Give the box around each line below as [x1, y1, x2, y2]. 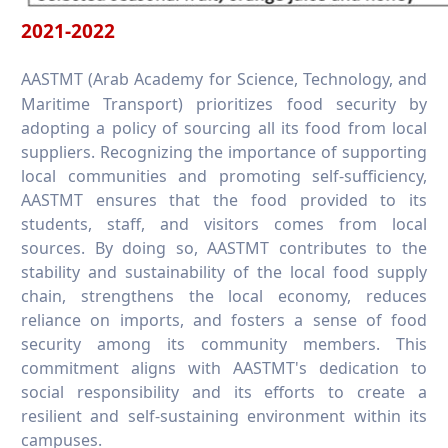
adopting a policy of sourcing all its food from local [21, 116, 427, 139]
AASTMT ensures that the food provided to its [21, 188, 427, 211]
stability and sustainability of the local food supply [21, 260, 427, 283]
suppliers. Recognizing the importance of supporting [21, 140, 427, 163]
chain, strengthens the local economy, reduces [21, 284, 427, 307]
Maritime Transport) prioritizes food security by [21, 92, 427, 115]
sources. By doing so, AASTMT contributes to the [21, 236, 427, 259]
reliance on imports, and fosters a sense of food [21, 308, 427, 331]
